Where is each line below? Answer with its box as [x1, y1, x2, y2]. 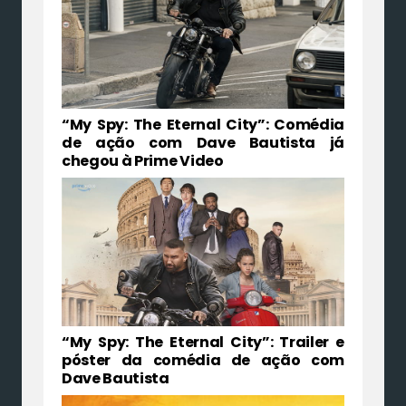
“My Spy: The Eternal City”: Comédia [62, 114, 344, 136]
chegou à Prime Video [62, 150, 224, 172]
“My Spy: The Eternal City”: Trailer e [62, 331, 344, 353]
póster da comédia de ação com [62, 349, 344, 371]
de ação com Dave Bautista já [62, 132, 344, 154]
